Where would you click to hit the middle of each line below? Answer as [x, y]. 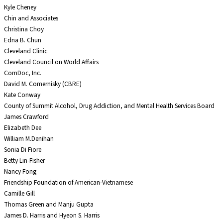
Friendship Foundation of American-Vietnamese [68, 183]
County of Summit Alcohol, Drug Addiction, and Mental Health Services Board [109, 106]
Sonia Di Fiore [23, 150]
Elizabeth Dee [23, 128]
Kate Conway [22, 95]
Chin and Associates [31, 18]
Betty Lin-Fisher [24, 161]
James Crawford [26, 117]
